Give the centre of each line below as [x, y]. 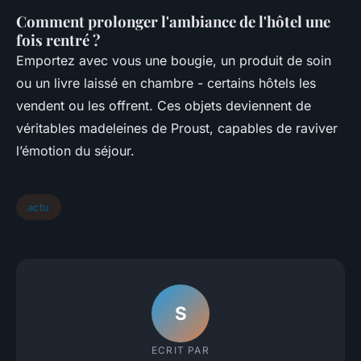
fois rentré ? [58, 40]
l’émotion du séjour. [75, 151]
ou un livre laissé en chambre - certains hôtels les [166, 83]
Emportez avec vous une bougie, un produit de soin [174, 61]
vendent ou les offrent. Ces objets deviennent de [164, 106]
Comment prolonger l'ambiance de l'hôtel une [173, 22]
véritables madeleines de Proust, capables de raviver [177, 129]
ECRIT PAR [180, 350]
